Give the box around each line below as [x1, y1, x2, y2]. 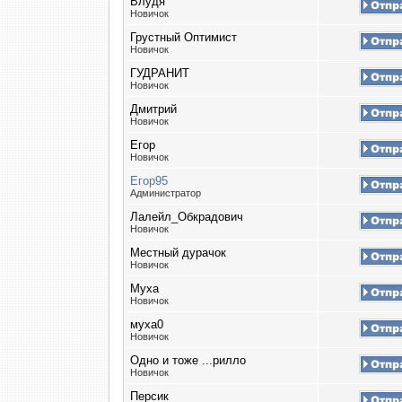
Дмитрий [130, 102, 177, 116]
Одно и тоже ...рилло [130, 354, 246, 367]
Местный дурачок [130, 246, 226, 259]
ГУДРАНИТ [130, 66, 189, 80]
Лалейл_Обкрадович [130, 210, 243, 223]
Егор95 [130, 174, 168, 188]
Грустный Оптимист [130, 31, 237, 44]
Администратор [130, 188, 204, 198]
